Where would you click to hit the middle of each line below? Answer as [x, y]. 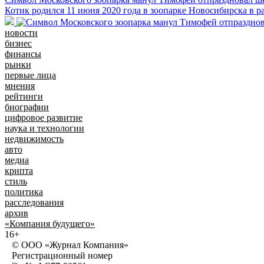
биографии [27, 107]
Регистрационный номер [59, 255]
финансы [23, 54]
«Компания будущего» [50, 223]
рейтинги [24, 96]
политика [24, 192]
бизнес [18, 43]
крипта [19, 170]
